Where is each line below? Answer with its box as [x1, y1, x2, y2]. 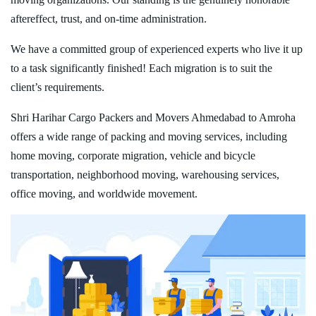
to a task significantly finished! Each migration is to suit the [11, 61, 272, 74]
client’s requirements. [11, 80, 104, 93]
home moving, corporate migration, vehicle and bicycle [11, 149, 255, 162]
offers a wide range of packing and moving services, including [11, 130, 287, 142]
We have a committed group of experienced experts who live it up [11, 42, 303, 55]
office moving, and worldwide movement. [11, 187, 197, 200]
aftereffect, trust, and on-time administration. [11, 12, 207, 25]
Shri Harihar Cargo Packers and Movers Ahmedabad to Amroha [11, 111, 296, 123]
